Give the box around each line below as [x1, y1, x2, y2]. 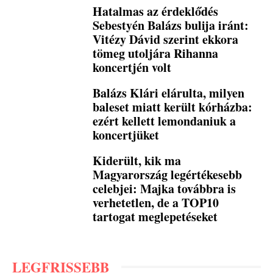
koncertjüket [93, 126, 160, 144]
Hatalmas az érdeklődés [93, 2, 219, 20]
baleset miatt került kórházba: [93, 97, 253, 116]
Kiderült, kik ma [93, 151, 182, 169]
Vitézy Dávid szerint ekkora [93, 30, 239, 48]
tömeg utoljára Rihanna [93, 44, 219, 62]
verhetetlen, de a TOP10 [93, 193, 219, 211]
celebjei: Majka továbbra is [93, 179, 236, 197]
